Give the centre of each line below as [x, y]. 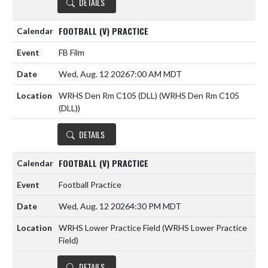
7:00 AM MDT [156, 74]
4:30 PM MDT [156, 206]
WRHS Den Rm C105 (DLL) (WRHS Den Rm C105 [149, 96]
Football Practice [90, 185]
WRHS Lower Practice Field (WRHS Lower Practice [153, 228]
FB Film [71, 53]
